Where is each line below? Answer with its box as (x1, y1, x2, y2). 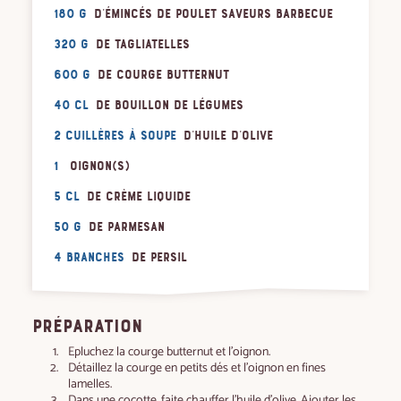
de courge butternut (98, 68, 229, 82)
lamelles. (68, 374, 115, 393)
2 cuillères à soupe (54, 129, 176, 143)
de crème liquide (87, 190, 191, 204)
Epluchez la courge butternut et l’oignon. (68, 342, 273, 361)
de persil (132, 251, 187, 265)
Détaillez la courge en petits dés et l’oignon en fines (68, 358, 326, 377)
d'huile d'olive (183, 129, 273, 143)
